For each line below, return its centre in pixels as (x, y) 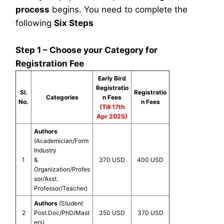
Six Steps (74, 23)
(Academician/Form (61, 141)
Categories (62, 97)
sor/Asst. (46, 179)
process (32, 9)
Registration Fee (50, 63)
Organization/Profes (62, 169)
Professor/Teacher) (61, 188)
